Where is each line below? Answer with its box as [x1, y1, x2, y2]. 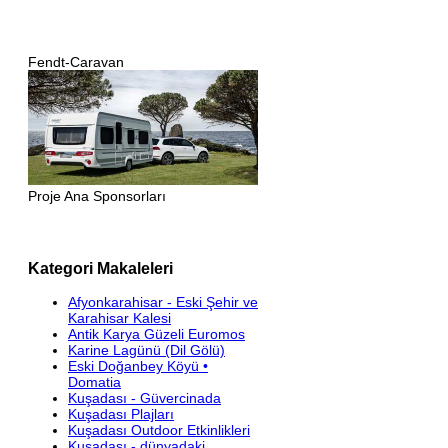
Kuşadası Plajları [68, 405, 174, 422]
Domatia [68, 373, 121, 390]
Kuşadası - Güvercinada [68, 389, 221, 406]
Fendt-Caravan [28, 53, 124, 70]
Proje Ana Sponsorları [28, 187, 166, 204]
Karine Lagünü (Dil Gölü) [68, 341, 225, 358]
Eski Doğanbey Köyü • [68, 357, 208, 374]
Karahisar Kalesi [68, 309, 171, 326]
